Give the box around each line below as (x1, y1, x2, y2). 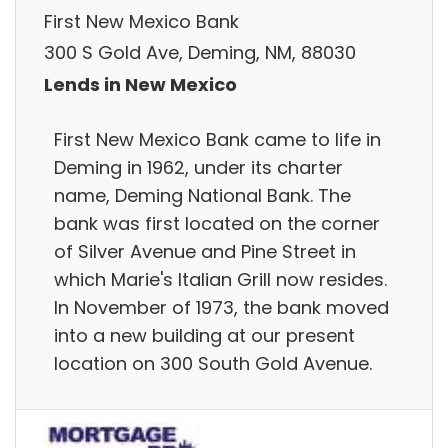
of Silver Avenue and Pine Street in (54, 238, 356, 264)
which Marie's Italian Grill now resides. (54, 266, 387, 292)
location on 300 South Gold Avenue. (54, 350, 372, 376)
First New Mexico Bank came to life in (54, 126, 381, 152)
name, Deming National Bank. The (54, 182, 351, 208)
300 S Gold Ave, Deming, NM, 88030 (44, 40, 356, 66)
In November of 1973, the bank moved (54, 294, 389, 320)
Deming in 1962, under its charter (54, 154, 343, 180)
